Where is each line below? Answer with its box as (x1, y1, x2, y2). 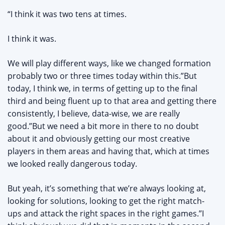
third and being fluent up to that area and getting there (8, 95, 216, 107)
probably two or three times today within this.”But (8, 70, 197, 82)
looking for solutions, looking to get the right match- (8, 195, 204, 207)
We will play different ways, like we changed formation (8, 58, 211, 69)
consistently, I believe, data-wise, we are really (8, 108, 180, 120)
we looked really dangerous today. (8, 158, 137, 170)
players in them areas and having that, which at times (8, 146, 209, 157)
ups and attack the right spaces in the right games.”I (8, 208, 204, 219)
